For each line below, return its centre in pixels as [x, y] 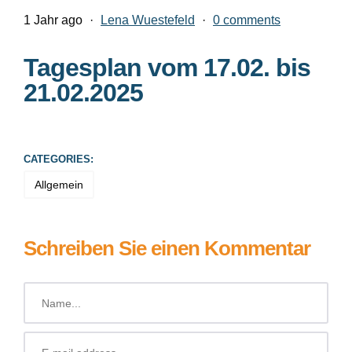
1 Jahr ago [55, 20]
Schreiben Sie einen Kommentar [167, 248]
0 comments [247, 20]
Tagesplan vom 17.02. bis [167, 68]
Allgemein [59, 185]
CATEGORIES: [59, 159]
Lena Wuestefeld [148, 20]
